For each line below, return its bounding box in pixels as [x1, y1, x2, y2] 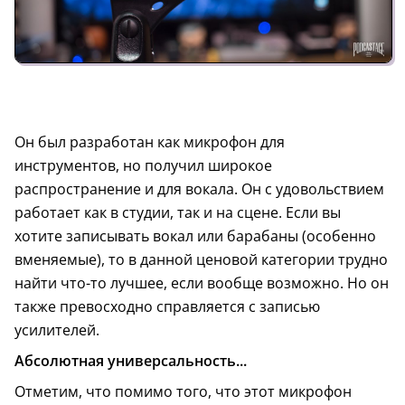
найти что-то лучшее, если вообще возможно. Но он [14, 273, 389, 294]
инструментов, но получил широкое [14, 155, 272, 176]
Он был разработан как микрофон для [14, 132, 285, 153]
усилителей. [14, 320, 99, 341]
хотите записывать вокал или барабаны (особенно [14, 226, 376, 247]
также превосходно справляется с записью [14, 297, 320, 317]
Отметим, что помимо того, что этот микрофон [14, 381, 352, 402]
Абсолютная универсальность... [14, 351, 247, 372]
